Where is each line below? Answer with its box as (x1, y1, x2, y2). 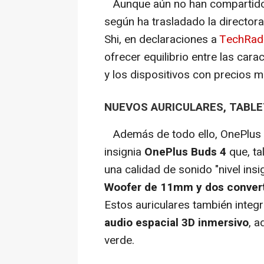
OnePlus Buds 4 (144, 143, 229, 160)
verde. (104, 232, 134, 249)
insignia (104, 143, 144, 160)
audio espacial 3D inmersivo (104, 214, 249, 231)
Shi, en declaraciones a (104, 31, 219, 48)
